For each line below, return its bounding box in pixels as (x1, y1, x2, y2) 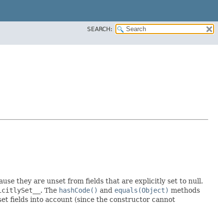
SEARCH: (87, 25, 112, 33)
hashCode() (59, 186, 98, 194)
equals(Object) (114, 186, 169, 194)
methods (169, 186, 200, 194)
